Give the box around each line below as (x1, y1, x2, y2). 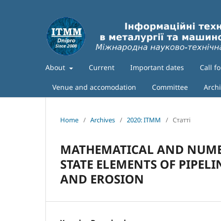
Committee (152, 82, 188, 92)
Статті (173, 115, 190, 125)
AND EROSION (60, 171, 144, 187)
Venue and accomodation (52, 82, 136, 92)
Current (88, 63, 114, 73)
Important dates (130, 63, 184, 73)
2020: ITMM (127, 115, 161, 125)
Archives (90, 115, 115, 125)
